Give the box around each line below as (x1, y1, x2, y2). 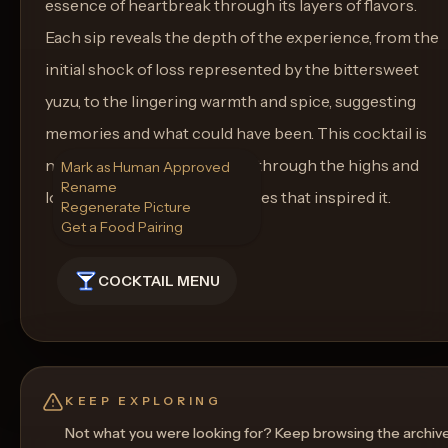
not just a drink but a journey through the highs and (45, 155, 419, 175)
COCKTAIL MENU (98, 272, 220, 290)
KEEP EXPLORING (65, 394, 222, 408)
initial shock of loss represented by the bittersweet (45, 59, 419, 79)
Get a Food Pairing (61, 218, 183, 236)
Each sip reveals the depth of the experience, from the (45, 27, 439, 47)
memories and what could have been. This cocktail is (45, 123, 427, 143)
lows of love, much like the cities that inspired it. (45, 187, 391, 207)
